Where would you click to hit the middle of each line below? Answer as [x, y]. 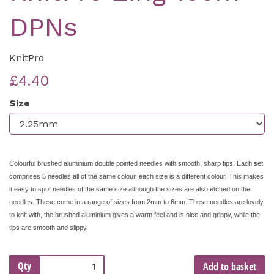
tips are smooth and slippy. [49, 228]
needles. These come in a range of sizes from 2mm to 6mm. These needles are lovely [136, 202]
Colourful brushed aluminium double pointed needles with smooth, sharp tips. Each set [136, 164]
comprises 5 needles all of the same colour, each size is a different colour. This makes [136, 176]
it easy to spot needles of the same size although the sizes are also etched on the [130, 189]
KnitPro [27, 58]
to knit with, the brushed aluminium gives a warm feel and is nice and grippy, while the [135, 215]
